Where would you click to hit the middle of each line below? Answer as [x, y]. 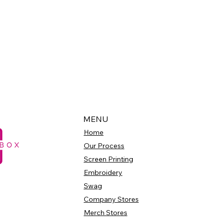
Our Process [104, 146]
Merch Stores [105, 213]
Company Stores [111, 199]
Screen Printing [108, 159]
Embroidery [103, 173]
